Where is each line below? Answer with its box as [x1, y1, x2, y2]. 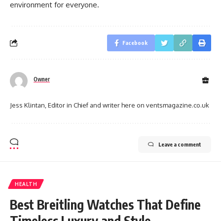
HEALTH [15, 181, 37, 187]
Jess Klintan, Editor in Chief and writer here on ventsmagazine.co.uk [10, 101, 209, 109]
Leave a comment [158, 141, 201, 147]
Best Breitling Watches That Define [10, 196, 201, 213]
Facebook [122, 39, 147, 46]
